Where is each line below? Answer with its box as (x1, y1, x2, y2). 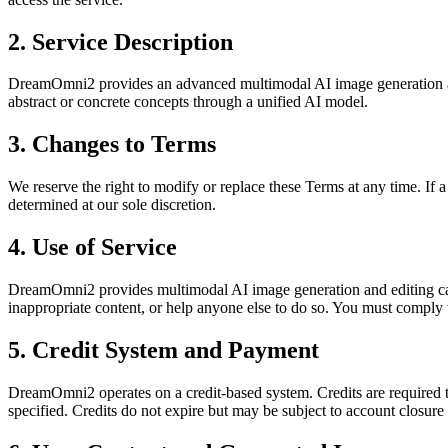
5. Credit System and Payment (8, 336, 319, 363)
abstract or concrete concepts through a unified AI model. (8, 93, 368, 111)
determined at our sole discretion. (8, 196, 216, 214)
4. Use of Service (8, 234, 177, 261)
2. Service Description (8, 28, 233, 55)
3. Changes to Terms (8, 131, 216, 158)
